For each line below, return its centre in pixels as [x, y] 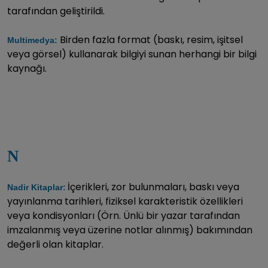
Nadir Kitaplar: [36, 187]
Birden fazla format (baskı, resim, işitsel [151, 39]
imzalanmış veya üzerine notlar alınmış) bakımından [130, 230]
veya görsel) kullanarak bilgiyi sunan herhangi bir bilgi [132, 54]
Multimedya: [33, 40]
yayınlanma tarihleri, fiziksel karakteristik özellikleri [125, 201]
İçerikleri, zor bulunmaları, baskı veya [153, 187]
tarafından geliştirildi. [56, 11]
